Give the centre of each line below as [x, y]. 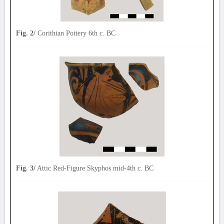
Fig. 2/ [26, 33]
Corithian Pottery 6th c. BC [75, 33]
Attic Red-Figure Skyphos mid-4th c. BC [94, 168]
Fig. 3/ [26, 168]
